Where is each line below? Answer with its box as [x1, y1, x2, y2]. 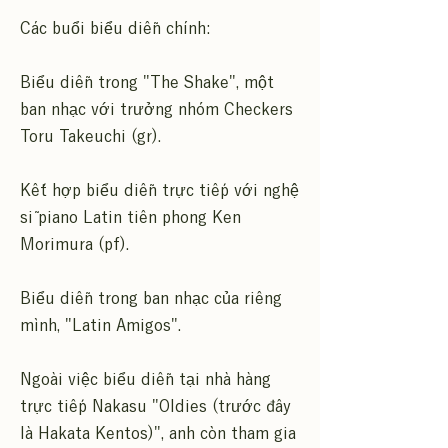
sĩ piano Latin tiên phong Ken [20, 209, 241, 225]
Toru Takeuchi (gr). [20, 128, 161, 144]
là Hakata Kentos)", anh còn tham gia [20, 425, 296, 441]
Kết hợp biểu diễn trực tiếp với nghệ [20, 182, 299, 198]
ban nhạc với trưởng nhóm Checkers [20, 101, 293, 117]
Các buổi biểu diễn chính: [20, 20, 210, 36]
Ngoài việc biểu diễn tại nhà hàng [20, 371, 271, 387]
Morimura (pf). [20, 236, 129, 252]
